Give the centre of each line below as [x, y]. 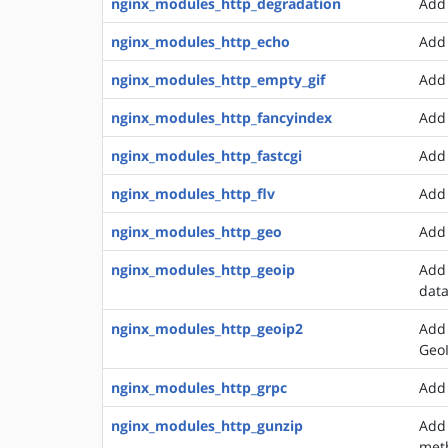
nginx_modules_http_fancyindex [221, 117]
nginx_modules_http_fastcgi [206, 155]
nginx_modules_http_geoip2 [207, 328]
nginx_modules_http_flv [193, 193]
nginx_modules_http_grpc [199, 387]
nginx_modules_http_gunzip [207, 425]
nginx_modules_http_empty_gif [218, 79]
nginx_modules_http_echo [200, 41]
